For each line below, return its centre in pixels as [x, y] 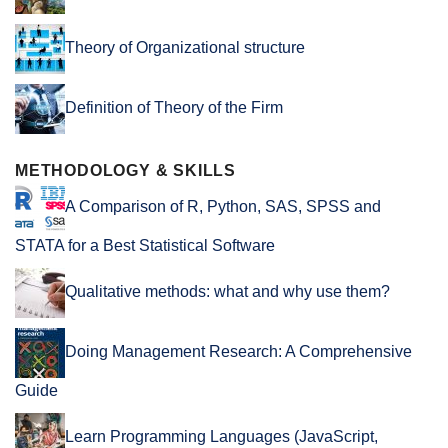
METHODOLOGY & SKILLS [125, 171]
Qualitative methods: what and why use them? [227, 292]
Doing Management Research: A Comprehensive [238, 352]
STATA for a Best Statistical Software [145, 246]
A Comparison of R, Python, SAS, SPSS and [223, 207]
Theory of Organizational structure [185, 48]
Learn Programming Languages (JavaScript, [221, 437]
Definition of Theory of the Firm [174, 108]
